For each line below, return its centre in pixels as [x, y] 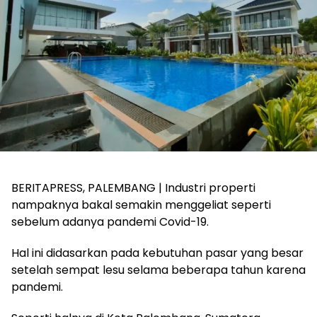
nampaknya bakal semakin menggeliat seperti [141, 205]
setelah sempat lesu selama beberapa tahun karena [158, 270]
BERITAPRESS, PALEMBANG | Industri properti [133, 188]
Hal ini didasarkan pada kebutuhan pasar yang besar [157, 253]
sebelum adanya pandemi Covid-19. [110, 222]
